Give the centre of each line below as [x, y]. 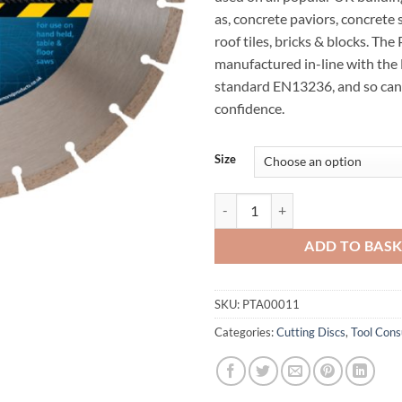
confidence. [249, 108]
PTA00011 [271, 304]
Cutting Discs [311, 332]
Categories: [245, 332]
